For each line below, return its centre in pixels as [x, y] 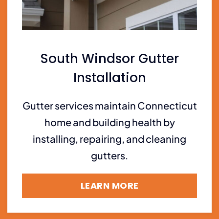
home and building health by [109, 122]
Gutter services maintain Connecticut [109, 105]
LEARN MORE [109, 185]
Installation [109, 77]
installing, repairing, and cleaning [109, 138]
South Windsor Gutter [109, 58]
